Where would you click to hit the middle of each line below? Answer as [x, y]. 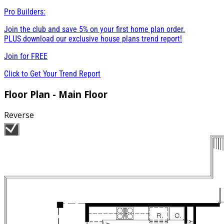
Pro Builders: [25, 11]
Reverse [19, 115]
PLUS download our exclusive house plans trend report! [93, 38]
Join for [17, 56]
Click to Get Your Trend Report [52, 73]
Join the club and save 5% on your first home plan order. [94, 29]
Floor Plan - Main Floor [56, 94]
